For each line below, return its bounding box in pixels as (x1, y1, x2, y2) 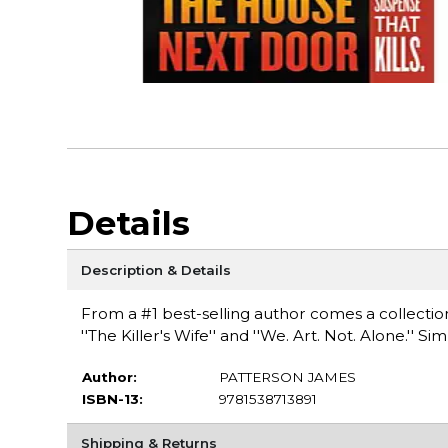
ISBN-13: (81, 390, 143, 407)
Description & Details (80, 261, 231, 278)
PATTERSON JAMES (218, 368, 356, 385)
